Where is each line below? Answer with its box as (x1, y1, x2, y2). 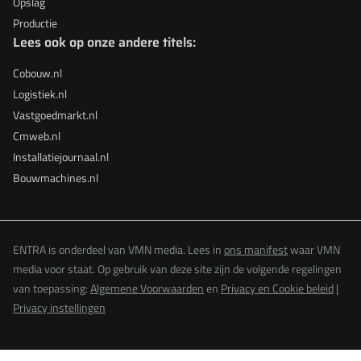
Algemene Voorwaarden (90, 280, 204, 297)
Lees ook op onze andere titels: (13, 32, 196, 52)
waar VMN (288, 241, 340, 258)
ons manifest (224, 241, 288, 258)
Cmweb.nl (13, 127, 60, 144)
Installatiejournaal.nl (13, 148, 109, 165)
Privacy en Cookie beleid (221, 280, 334, 297)
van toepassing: (13, 280, 90, 297)
